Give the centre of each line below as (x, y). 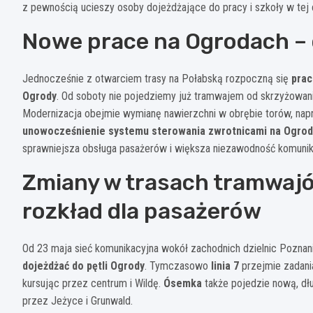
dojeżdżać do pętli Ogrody (83, 265)
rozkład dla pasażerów (142, 211)
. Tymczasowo (178, 265)
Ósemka (183, 283)
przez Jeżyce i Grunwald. (78, 300)
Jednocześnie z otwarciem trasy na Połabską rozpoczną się (157, 78)
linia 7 (225, 265)
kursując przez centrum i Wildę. (93, 283)
